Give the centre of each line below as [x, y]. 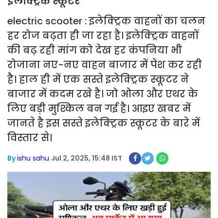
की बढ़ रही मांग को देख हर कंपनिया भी [95, 50]
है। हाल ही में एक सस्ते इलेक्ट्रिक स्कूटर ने [98, 79]
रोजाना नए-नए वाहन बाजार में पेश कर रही [105, 65]
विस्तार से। [30, 138]
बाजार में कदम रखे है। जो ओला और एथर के [103, 94]
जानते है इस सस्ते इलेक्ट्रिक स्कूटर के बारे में [104, 123]
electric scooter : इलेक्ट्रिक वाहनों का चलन [106, 21]
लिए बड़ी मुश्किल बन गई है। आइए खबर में [99, 109]
